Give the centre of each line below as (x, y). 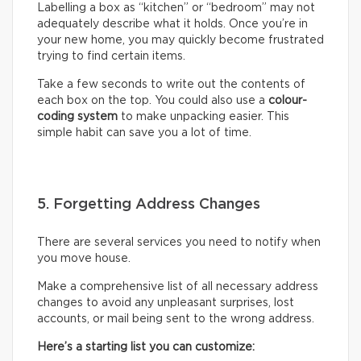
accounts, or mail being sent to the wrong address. (176, 320)
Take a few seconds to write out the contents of (171, 85)
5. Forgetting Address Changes (149, 205)
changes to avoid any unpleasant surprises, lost (166, 303)
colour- (288, 101)
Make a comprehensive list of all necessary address (178, 287)
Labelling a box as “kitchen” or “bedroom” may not (176, 8)
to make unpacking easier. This (203, 117)
